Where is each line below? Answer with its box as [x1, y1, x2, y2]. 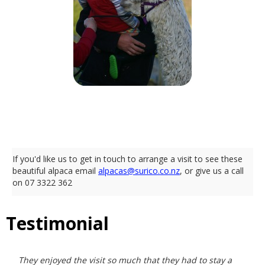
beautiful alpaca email [12, 165, 98, 176]
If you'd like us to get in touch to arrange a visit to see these [12, 153, 243, 164]
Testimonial [6, 211, 109, 235]
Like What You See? [12, 122, 132, 141]
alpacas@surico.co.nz [98, 165, 180, 176]
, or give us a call [180, 165, 244, 176]
